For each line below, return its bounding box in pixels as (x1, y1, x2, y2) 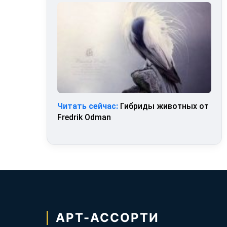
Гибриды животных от (118, 101, 209, 111)
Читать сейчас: (57, 101, 119, 111)
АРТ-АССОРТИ (56, 210, 159, 225)
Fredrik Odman (57, 112, 111, 122)
